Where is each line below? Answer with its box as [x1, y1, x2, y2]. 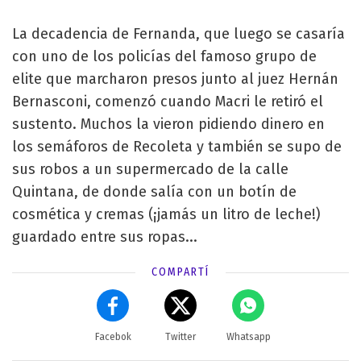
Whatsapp [226, 330, 271, 342]
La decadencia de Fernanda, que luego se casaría [12, 24, 345, 43]
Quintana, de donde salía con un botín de [12, 182, 297, 201]
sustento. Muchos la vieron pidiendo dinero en [12, 114, 325, 133]
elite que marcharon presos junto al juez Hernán [12, 69, 338, 88]
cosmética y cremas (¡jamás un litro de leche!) [12, 205, 321, 223]
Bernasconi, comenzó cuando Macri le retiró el [12, 92, 323, 110]
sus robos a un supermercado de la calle [12, 160, 288, 178]
